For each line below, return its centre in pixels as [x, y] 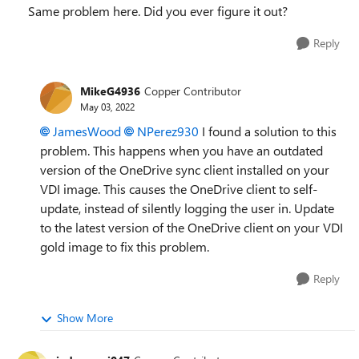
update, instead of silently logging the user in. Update [187, 208]
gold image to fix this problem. [125, 246]
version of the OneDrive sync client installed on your [185, 169]
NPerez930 [168, 131]
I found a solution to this [268, 131]
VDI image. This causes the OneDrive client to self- [179, 189]
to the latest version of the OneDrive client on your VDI [192, 227]
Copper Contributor [193, 91]
